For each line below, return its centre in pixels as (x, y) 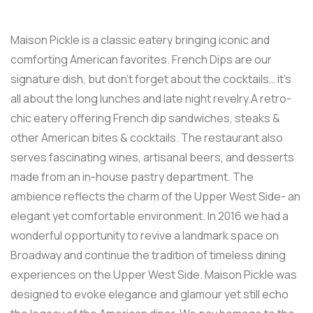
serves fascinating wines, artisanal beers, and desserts (152, 157)
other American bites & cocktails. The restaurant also (147, 138)
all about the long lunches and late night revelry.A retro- (151, 99)
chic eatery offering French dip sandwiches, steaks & (145, 118)
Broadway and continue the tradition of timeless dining (148, 255)
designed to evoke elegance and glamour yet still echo (150, 294)
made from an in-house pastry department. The (132, 177)
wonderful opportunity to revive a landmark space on (145, 235)
